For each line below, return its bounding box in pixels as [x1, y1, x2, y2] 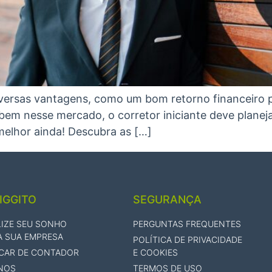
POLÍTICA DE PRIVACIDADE [133, 234, 243, 245]
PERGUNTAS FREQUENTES [133, 219, 242, 229]
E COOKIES [133, 247, 178, 258]
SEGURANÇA [133, 193, 202, 206]
